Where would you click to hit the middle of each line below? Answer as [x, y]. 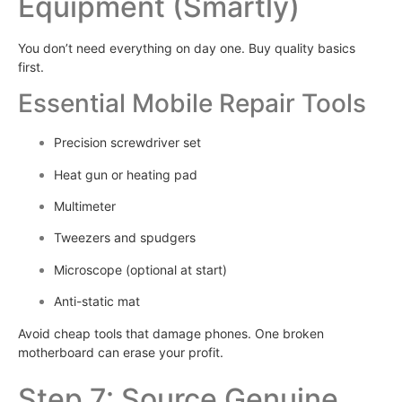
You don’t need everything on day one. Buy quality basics [187, 48]
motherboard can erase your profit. [121, 352]
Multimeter [85, 206]
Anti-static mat [97, 301]
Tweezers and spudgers [125, 238]
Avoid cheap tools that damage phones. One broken [171, 333]
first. [31, 66]
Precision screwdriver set [127, 143]
